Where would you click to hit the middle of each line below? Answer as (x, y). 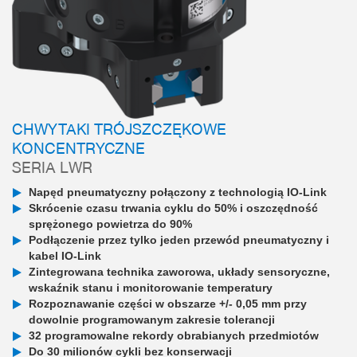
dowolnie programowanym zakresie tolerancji (152, 319)
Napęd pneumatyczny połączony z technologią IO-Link (178, 192)
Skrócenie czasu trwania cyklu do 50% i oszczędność (173, 208)
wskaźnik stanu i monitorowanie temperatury (151, 287)
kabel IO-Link (65, 255)
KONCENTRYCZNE (78, 147)
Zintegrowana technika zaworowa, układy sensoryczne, (179, 271)
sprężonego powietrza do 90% (110, 224)
